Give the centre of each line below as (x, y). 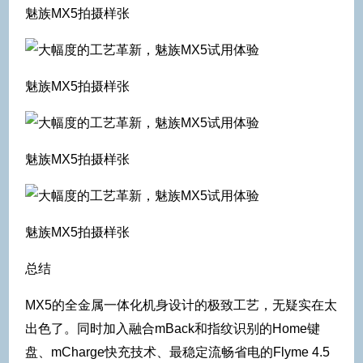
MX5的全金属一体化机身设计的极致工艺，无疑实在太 (181, 305)
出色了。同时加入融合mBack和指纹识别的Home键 (173, 328)
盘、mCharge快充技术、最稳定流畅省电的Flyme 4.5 (177, 352)
